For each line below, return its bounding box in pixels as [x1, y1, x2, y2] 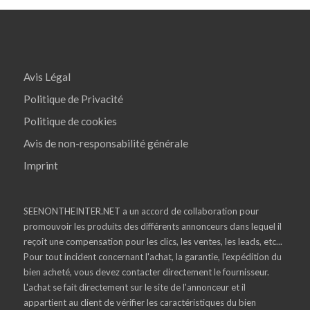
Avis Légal [24, 71, 71, 84]
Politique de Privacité [24, 93, 123, 106]
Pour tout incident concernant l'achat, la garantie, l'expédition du [24, 251, 282, 263]
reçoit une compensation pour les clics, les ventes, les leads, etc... [24, 236, 282, 248]
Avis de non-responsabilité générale [24, 137, 188, 150]
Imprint [24, 159, 58, 172]
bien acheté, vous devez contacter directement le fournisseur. [24, 266, 269, 278]
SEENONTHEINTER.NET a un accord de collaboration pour [24, 206, 259, 217]
